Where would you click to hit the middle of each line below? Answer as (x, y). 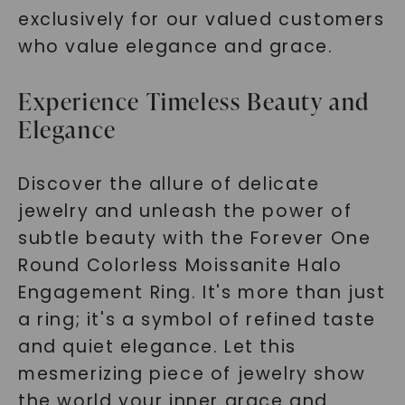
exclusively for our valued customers (201, 19)
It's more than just (294, 292)
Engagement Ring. (110, 292)
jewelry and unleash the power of (185, 211)
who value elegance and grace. (175, 47)
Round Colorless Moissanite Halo (180, 265)
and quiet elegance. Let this (157, 347)
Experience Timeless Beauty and (193, 101)
